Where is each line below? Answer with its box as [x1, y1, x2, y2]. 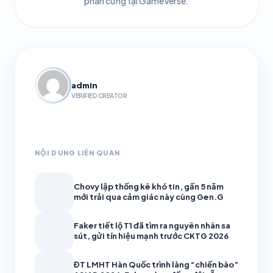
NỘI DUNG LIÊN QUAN [35, 149, 120, 157]
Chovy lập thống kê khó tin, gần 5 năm [74, 182, 224, 192]
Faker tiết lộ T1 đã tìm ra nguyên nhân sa [74, 221, 230, 231]
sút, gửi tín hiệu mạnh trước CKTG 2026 [74, 231, 229, 241]
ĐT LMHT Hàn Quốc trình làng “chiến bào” [74, 260, 238, 270]
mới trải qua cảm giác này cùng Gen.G [74, 192, 224, 202]
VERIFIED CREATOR [71, 92, 127, 100]
